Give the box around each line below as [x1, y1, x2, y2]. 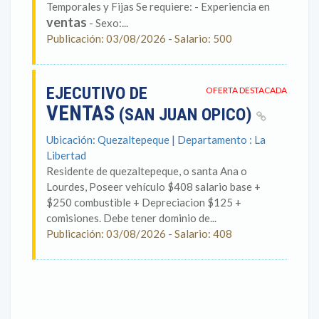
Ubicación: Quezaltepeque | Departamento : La [46, 133, 266, 146]
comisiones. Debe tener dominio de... [46, 211, 216, 224]
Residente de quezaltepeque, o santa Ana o [46, 164, 247, 177]
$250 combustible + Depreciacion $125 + [46, 196, 241, 209]
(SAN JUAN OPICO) [115, 105, 256, 125]
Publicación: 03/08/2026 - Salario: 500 [46, 32, 232, 45]
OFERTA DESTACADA [206, 85, 287, 95]
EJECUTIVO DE [46, 83, 147, 103]
